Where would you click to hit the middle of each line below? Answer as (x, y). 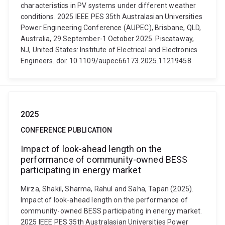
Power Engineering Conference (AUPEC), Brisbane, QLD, (111, 28)
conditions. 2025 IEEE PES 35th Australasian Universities (111, 17)
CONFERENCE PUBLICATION (67, 130)
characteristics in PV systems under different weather (108, 6)
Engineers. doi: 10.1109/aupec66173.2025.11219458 (106, 61)
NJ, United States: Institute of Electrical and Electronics (109, 50)
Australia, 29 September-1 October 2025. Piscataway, (107, 39)
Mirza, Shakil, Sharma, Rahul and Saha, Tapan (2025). (107, 189)
